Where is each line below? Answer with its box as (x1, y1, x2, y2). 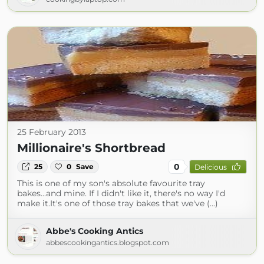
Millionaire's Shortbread (17, 141, 166, 155)
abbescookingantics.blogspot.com (46, 238, 169, 247)
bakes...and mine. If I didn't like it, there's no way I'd (17, 188, 225, 199)
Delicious (194, 162, 227, 171)
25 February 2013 (17, 127, 86, 137)
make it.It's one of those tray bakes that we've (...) (17, 198, 218, 209)
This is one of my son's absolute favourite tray (17, 178, 205, 189)
